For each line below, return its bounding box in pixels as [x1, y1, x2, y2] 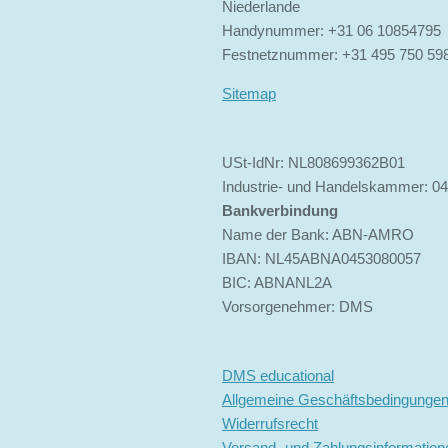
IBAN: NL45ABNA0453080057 [222, 250, 425, 268]
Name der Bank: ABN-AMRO [222, 226, 414, 244]
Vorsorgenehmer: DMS [222, 298, 373, 316]
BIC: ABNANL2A [222, 274, 332, 292]
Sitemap [222, 85, 276, 103]
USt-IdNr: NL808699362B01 [222, 154, 405, 172]
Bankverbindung [222, 202, 338, 220]
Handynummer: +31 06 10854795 [222, 22, 441, 40]
